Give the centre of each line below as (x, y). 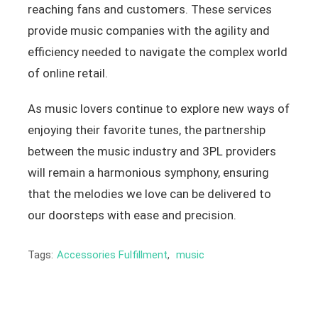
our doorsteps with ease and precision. (132, 215)
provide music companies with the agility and (148, 31)
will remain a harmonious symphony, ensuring (148, 173)
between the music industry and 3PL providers (152, 152)
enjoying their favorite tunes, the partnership (146, 130)
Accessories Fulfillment (112, 255)
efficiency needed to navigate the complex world (157, 52)
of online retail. (67, 73)
